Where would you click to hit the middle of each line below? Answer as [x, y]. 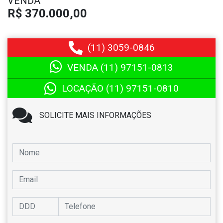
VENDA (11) [94, 67]
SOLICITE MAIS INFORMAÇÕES [95, 115]
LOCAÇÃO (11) [94, 88]
